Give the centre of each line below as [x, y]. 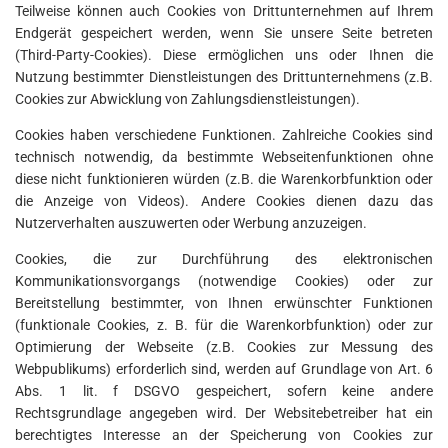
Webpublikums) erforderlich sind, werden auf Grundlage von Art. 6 [224, 369]
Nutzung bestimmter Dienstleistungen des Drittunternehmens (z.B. [224, 77]
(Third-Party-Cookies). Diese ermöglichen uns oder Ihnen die [224, 55]
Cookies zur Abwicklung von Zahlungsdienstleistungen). [187, 99]
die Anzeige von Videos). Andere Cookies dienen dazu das [224, 201]
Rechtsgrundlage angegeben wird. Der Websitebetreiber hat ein [224, 413]
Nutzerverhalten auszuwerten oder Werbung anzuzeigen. [191, 223]
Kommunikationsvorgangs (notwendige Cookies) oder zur [224, 281]
